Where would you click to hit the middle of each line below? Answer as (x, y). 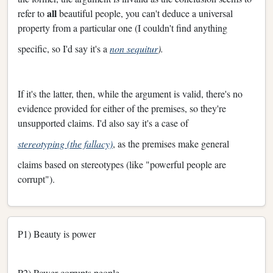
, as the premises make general (171, 143)
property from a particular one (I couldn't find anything (122, 27)
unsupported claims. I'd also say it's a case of (103, 122)
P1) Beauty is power (57, 233)
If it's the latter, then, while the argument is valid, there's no (130, 93)
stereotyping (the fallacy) (65, 143)
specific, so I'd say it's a (64, 48)
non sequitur (134, 48)
